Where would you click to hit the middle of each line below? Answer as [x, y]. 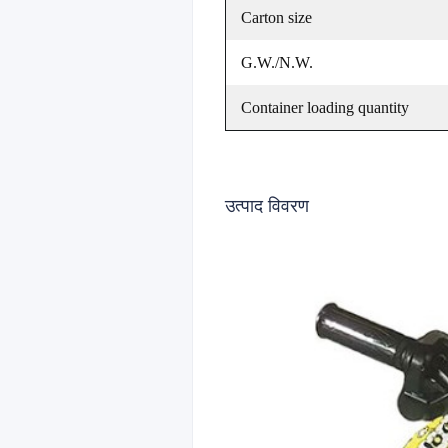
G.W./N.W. [277, 62]
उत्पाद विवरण [267, 206]
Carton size [276, 17]
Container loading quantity [325, 107]
